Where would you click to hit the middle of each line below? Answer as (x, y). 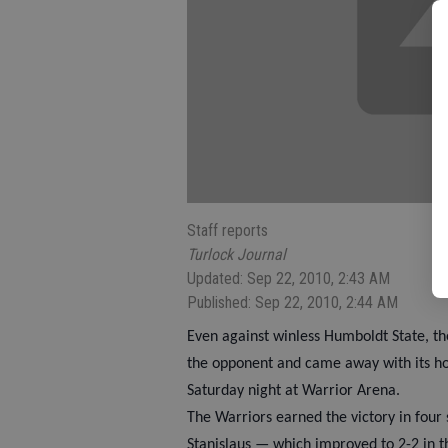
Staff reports (227, 231)
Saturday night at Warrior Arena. (293, 391)
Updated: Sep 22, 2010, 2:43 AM (288, 279)
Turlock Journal (236, 255)
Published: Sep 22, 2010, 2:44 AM (292, 303)
